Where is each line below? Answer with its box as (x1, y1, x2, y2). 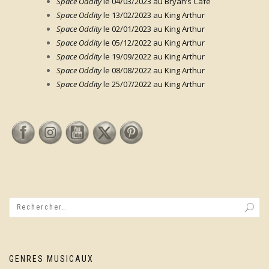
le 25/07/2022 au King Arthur (101, 78, 205, 89)
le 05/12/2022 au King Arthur (101, 37, 205, 48)
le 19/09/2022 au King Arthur (101, 50, 205, 62)
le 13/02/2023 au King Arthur (101, 9, 205, 20)
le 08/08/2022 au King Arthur (101, 64, 205, 76)
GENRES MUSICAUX (9, 253, 94, 264)
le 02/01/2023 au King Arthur (101, 23, 205, 34)
